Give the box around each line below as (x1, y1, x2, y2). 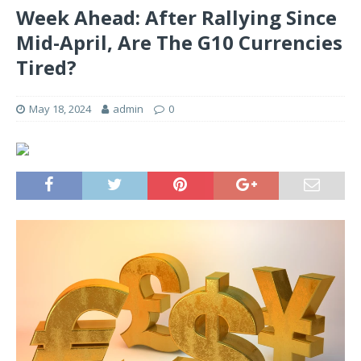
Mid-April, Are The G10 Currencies (16, 29, 342, 56)
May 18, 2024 (29, 102, 91, 117)
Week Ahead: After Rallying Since (16, 4, 337, 31)
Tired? (16, 54, 77, 81)
